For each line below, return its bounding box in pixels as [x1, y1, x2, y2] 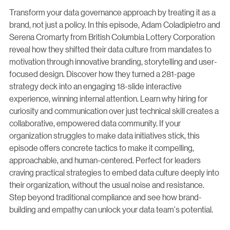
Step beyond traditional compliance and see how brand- [9, 191, 202, 202]
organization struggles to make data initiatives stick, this [9, 130, 200, 141]
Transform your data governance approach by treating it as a [9, 7, 216, 17]
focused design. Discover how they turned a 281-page [9, 68, 195, 79]
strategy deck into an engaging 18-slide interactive [9, 81, 182, 91]
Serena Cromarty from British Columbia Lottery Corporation [9, 31, 215, 42]
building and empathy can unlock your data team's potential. [9, 204, 213, 215]
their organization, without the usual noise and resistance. [9, 179, 204, 190]
